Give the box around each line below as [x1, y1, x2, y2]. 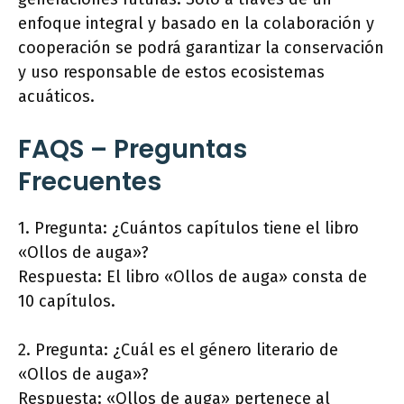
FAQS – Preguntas [18, 132, 247, 168]
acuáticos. [18, 87, 95, 107]
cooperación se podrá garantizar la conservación [18, 38, 384, 59]
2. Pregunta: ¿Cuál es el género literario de [18, 340, 338, 361]
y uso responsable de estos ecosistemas [18, 62, 325, 83]
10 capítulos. [18, 291, 115, 312]
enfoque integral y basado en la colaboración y [18, 14, 374, 34]
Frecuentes [18, 164, 161, 200]
